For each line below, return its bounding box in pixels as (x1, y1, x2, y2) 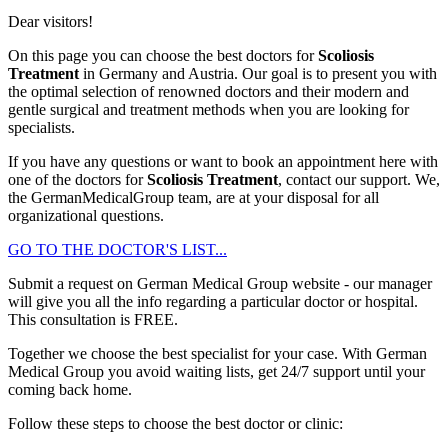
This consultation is (8, 310, 134, 328)
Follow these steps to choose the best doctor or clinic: (8, 414, 343, 432)
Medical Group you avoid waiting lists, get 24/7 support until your (8, 362, 425, 380)
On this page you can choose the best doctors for (8, 46, 318, 64)
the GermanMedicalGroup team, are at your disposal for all (8, 188, 379, 206)
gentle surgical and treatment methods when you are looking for (8, 100, 409, 118)
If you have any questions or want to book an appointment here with (8, 152, 438, 170)
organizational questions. (8, 206, 164, 224)
